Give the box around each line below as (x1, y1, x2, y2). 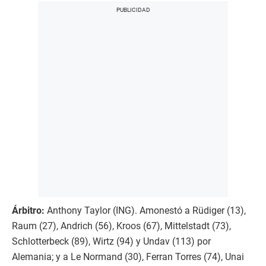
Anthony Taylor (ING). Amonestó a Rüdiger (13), (45, 204, 246, 216)
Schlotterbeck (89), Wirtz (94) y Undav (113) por (12, 235, 211, 247)
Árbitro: (12, 204, 45, 216)
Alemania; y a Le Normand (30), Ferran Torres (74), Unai (12, 251, 244, 262)
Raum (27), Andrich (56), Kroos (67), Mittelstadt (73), (12, 220, 231, 232)
